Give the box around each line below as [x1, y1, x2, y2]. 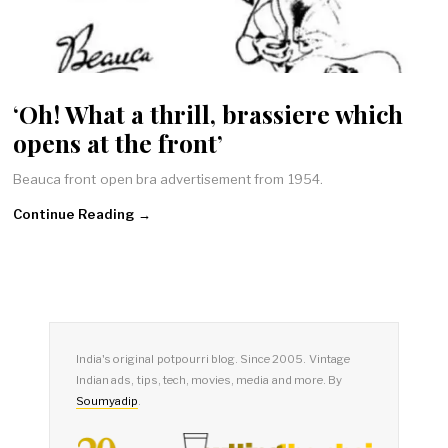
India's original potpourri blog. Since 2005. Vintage [76, 352, 350, 367]
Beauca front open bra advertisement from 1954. [13, 171, 323, 188]
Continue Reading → [13, 205, 151, 222]
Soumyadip [76, 394, 139, 409]
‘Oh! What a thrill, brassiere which [13, 96, 404, 130]
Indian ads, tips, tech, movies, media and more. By [76, 373, 343, 388]
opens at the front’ [13, 125, 224, 159]
